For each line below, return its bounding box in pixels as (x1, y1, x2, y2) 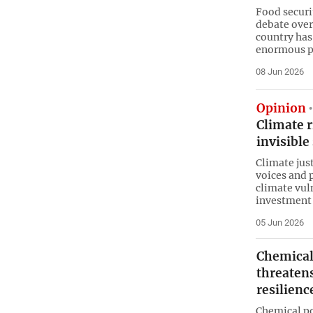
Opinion (256, 101, 306, 117)
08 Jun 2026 (255, 66, 304, 77)
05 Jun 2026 (255, 217, 304, 228)
